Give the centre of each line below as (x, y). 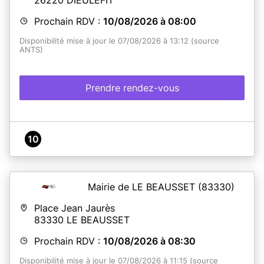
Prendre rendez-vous (132, 88)
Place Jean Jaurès (75, 208)
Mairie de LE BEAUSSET (143, 187)
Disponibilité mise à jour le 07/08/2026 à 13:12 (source (119, 41)
